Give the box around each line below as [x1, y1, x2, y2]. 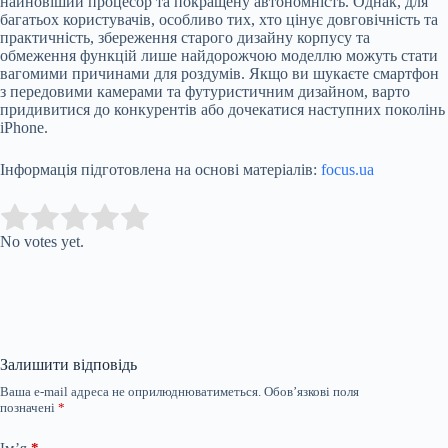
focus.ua [321, 160, 374, 178]
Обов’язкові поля [264, 383, 359, 399]
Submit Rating [161, 208, 252, 226]
